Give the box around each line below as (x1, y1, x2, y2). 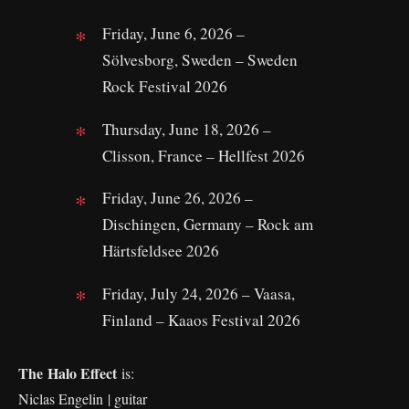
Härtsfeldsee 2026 (102, 240, 219, 262)
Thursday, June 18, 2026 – (102, 118, 271, 140)
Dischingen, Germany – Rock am (102, 214, 313, 236)
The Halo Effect (18, 362, 121, 383)
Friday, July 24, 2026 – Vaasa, (102, 282, 295, 304)
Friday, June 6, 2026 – (102, 23, 245, 45)
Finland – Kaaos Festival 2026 (102, 309, 300, 330)
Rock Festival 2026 (102, 76, 227, 98)
